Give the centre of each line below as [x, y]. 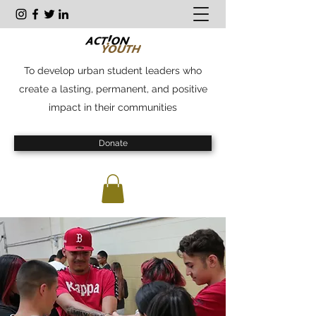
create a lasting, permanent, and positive [113, 89]
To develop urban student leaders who [113, 71]
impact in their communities [113, 107]
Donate [113, 143]
